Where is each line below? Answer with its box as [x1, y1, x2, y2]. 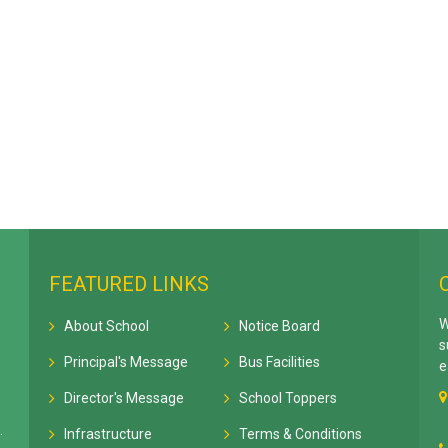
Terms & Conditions [239, 426, 362, 442]
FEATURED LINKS [49, 272, 209, 296]
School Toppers [239, 390, 337, 406]
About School [64, 318, 149, 334]
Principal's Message [64, 354, 188, 370]
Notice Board [239, 318, 320, 334]
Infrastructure [64, 426, 152, 442]
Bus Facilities [239, 354, 320, 370]
